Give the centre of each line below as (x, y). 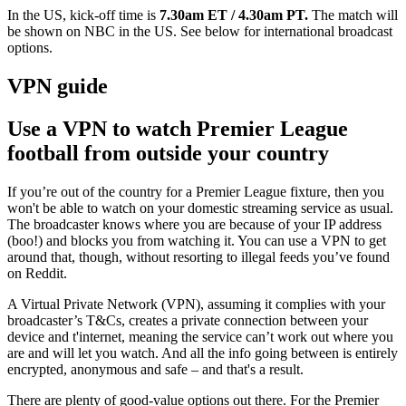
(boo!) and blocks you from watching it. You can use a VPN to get (197, 240)
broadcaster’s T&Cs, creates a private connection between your (188, 320)
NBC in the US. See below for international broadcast (238, 31)
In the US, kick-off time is (82, 14)
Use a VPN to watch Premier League (178, 128)
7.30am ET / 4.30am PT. (234, 14)
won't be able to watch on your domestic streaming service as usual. (200, 208)
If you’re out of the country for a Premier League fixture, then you (196, 191)
